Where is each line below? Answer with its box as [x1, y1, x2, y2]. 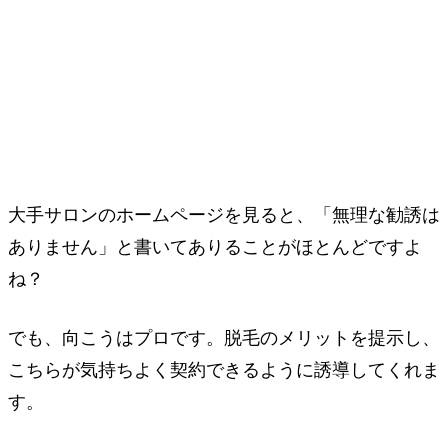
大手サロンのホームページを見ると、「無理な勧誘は [8, 204, 440, 225]
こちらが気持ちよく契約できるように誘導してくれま [8, 359, 440, 380]
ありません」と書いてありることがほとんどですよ [8, 236, 422, 257]
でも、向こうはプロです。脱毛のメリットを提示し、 [8, 327, 440, 348]
